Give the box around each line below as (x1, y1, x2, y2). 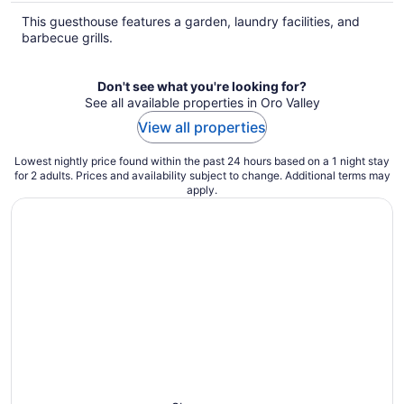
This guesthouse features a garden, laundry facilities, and (22, 13, 360, 29)
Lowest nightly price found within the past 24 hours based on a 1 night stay (14, 153, 390, 168)
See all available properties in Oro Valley (84, 94, 320, 110)
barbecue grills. (22, 29, 113, 45)
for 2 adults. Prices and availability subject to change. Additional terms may (14, 168, 390, 182)
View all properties (138, 117, 266, 136)
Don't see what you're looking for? (97, 78, 307, 94)
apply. (187, 182, 217, 197)
